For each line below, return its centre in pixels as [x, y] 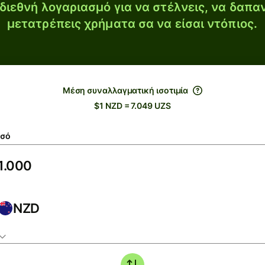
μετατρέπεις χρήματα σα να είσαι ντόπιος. [132, 24]
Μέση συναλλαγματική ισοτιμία [125, 90]
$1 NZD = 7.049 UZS [132, 106]
